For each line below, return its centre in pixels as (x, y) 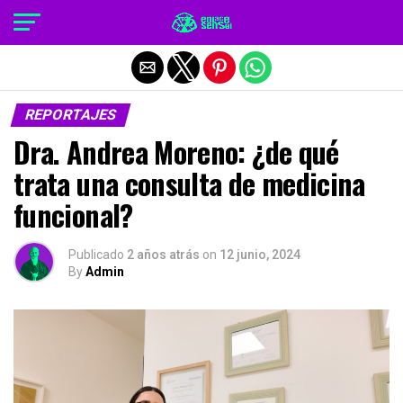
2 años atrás (163, 255)
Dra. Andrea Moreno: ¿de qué (176, 152)
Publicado (96, 255)
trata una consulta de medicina (189, 183)
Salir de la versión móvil (201, 21)
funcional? (73, 215)
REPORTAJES (71, 115)
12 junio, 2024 (260, 255)
